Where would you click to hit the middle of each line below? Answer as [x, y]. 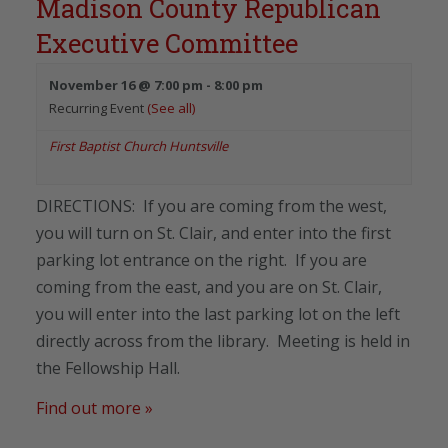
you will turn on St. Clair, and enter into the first [213, 232]
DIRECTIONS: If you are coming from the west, [211, 205]
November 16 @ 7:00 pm [126, 84]
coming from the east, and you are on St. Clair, [209, 286]
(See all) [171, 107]
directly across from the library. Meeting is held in [223, 340]
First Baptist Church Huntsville [138, 145]
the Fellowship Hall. [108, 367]
